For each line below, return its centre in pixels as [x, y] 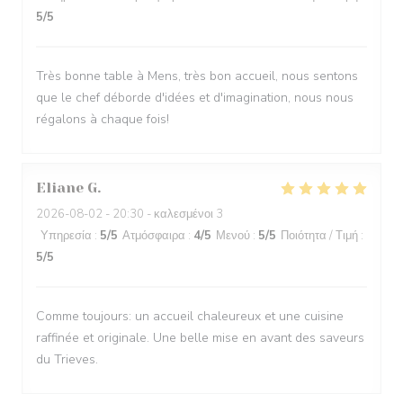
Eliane [60, 188]
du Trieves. [67, 359]
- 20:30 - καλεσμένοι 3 [163, 214]
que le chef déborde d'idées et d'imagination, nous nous [195, 98]
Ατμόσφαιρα [154, 236]
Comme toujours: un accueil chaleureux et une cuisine [190, 316]
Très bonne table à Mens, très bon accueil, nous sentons [197, 76]
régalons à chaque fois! [103, 119]
